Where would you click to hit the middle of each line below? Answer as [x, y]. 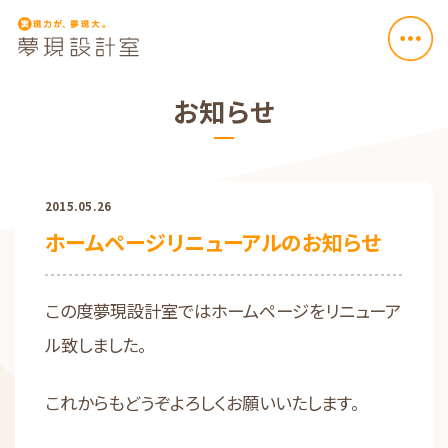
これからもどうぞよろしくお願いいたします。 [202, 402]
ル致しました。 [95, 344]
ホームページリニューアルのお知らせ [213, 242]
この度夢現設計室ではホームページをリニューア [223, 310]
